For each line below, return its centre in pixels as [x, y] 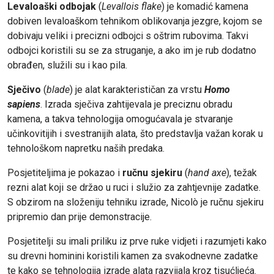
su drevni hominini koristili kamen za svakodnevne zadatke [133, 256]
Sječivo [25, 90]
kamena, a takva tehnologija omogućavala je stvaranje [120, 119]
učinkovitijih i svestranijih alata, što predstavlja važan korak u [135, 134]
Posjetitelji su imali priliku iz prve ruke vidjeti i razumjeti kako [137, 242]
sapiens [24, 105]
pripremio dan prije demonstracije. [80, 217]
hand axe [207, 173]
